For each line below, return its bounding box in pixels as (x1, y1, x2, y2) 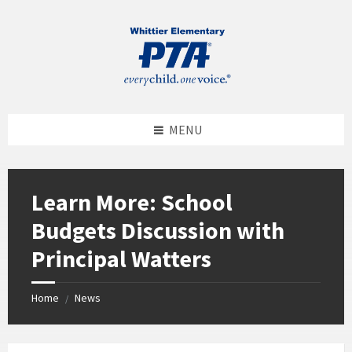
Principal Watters (31, 244, 211, 274)
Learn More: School (31, 187, 233, 218)
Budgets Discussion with (31, 215, 284, 246)
